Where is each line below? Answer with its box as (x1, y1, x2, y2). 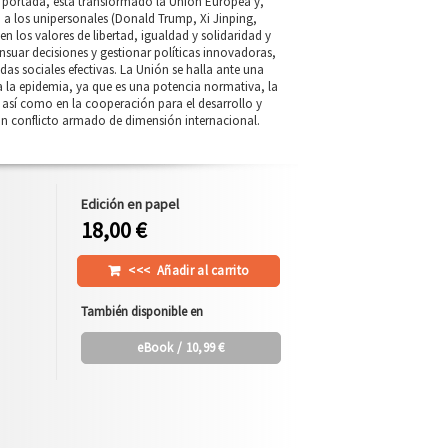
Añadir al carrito (157, 262, 250, 279)
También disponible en (81, 303, 204, 320)
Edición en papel (81, 195, 180, 213)
